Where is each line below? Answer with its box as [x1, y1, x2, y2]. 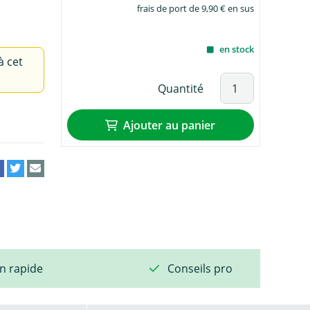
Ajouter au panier [123, 117, 216, 133]
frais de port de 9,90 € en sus [136, 2, 254, 15]
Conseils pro [167, 260, 232, 276]
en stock [219, 43, 254, 55]
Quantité [157, 80, 203, 96]
